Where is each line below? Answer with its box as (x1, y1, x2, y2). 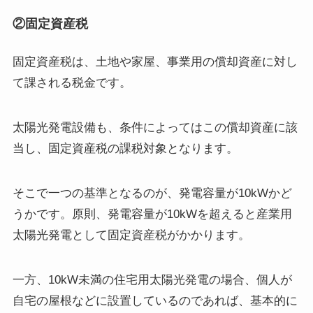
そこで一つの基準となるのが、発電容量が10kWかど (12, 186, 292, 200)
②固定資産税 (12, 16, 88, 31)
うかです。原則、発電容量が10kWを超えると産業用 (12, 207, 292, 221)
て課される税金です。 (12, 75, 131, 89)
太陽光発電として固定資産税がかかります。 (12, 228, 250, 242)
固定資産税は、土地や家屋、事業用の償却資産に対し (12, 54, 298, 68)
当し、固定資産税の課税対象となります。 (12, 141, 238, 155)
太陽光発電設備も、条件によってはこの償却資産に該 (12, 120, 298, 134)
